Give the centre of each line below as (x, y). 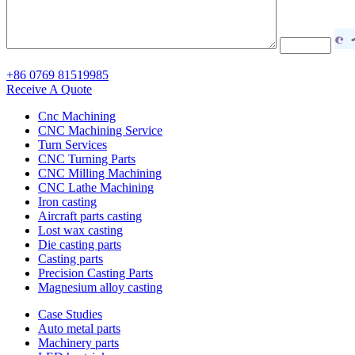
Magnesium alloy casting (100, 287)
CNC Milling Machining (100, 173)
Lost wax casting (80, 230)
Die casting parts (80, 244)
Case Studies (70, 314)
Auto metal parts (79, 328)
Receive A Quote (49, 89)
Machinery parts (78, 342)
